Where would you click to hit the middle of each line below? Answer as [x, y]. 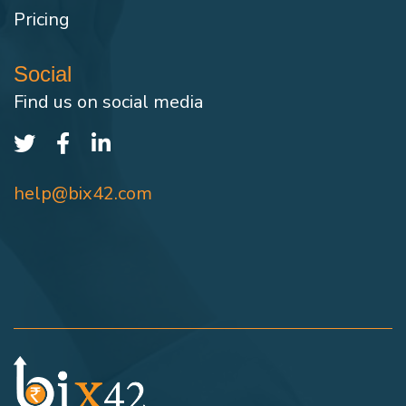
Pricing [42, 20]
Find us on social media [108, 102]
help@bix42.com [83, 194]
